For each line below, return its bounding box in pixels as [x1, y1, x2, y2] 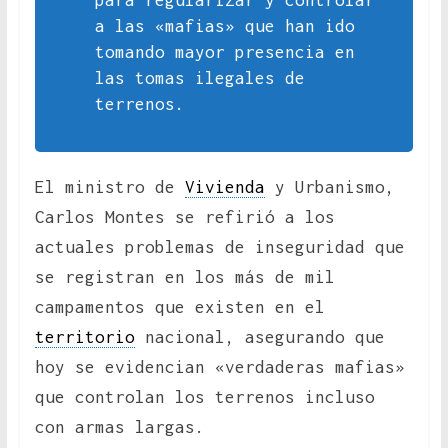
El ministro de [34, 177, 185, 198]
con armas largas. [34, 417, 205, 438]
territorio [34, 327, 135, 348]
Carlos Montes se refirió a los [34, 207, 335, 228]
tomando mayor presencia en [94, 42, 355, 63]
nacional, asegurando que [134, 327, 385, 348]
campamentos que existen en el [34, 297, 325, 318]
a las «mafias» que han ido [94, 16, 355, 37]
